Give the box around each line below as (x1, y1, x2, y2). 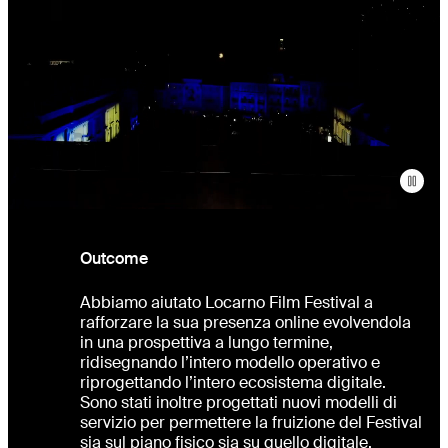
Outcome (80, 248, 148, 270)
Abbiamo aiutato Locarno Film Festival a (80, 292, 373, 314)
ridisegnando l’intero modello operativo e (80, 352, 380, 374)
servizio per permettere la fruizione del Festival (80, 412, 422, 434)
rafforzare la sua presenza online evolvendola (80, 312, 411, 334)
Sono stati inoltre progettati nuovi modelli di (80, 392, 397, 414)
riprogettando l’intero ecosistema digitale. (80, 372, 386, 394)
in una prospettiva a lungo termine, (80, 332, 333, 354)
